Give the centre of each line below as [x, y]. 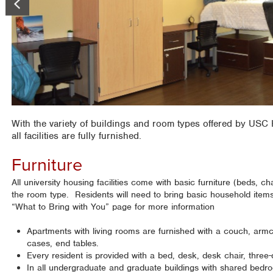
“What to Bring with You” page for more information [113, 207]
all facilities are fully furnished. [77, 136]
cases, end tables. [63, 243]
